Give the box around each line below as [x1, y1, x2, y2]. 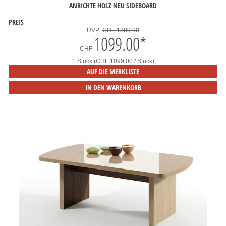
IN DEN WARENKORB [85, 83, 141, 92]
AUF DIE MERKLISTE [87, 67, 139, 76]
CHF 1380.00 [102, 27, 139, 34]
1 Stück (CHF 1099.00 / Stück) [72, 58, 154, 65]
